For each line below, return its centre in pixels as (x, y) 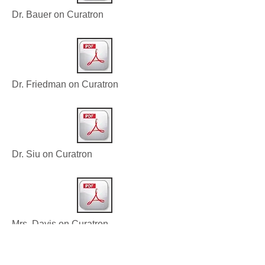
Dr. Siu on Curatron (52, 154)
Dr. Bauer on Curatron (58, 15)
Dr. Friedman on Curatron (65, 85)
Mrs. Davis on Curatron (60, 224)
